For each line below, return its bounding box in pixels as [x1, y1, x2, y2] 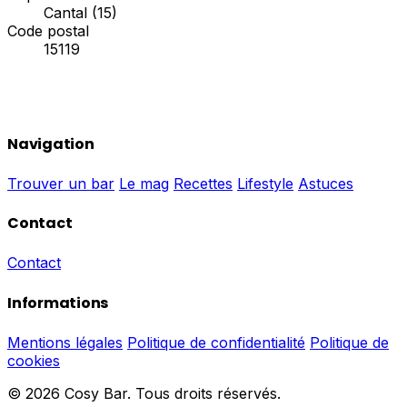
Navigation [7, 133, 94, 154]
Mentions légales [7, 333, 123, 352]
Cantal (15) [44, 4, 117, 23]
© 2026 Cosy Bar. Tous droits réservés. [7, 383, 281, 402]
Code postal [7, 22, 89, 41]
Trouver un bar [7, 174, 114, 193]
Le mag [119, 174, 169, 193]
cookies [7, 351, 60, 370]
